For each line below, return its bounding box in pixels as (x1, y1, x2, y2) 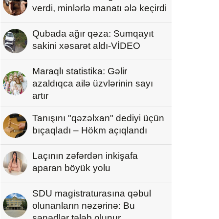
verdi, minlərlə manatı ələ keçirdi (32, 2, 167, 13)
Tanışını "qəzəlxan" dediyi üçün (32, 112, 164, 123)
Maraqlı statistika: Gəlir (32, 66, 127, 76)
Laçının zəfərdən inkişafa (32, 150, 138, 161)
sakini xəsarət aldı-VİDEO (32, 40, 140, 51)
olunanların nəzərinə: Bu (32, 200, 135, 211)
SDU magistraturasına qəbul (32, 188, 151, 198)
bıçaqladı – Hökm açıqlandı (32, 125, 147, 135)
